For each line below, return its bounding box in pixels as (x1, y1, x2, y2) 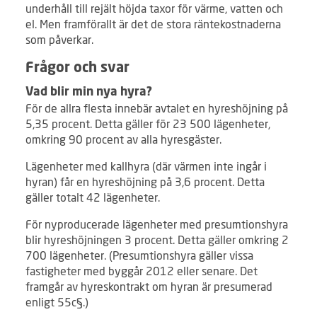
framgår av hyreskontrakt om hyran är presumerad (25, 279, 272, 294)
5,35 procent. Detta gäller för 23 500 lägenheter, (25, 117, 270, 131)
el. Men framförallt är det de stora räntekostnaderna (25, 17, 281, 31)
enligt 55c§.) (25, 295, 88, 309)
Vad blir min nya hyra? (25, 86, 152, 99)
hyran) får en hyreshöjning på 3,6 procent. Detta (25, 175, 265, 189)
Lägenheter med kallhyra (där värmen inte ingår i (25, 159, 267, 173)
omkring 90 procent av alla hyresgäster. (25, 132, 221, 146)
